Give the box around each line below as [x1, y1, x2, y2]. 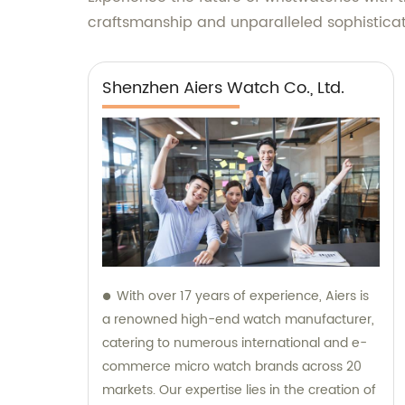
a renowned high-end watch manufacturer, [102, 308, 374, 330]
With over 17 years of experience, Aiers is [117, 285, 369, 306]
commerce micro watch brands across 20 [102, 355, 362, 377]
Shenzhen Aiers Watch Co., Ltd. [102, 75, 344, 102]
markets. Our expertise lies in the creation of [102, 379, 376, 400]
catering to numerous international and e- [102, 332, 367, 353]
